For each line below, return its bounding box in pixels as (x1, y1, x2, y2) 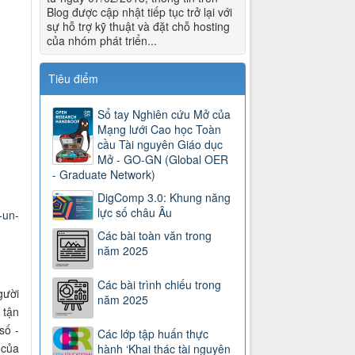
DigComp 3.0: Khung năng (97, 189, 231, 206)
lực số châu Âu (97, 204, 173, 221)
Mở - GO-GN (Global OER (97, 151, 229, 168)
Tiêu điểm (48, 71, 99, 87)
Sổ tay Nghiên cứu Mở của (97, 106, 231, 123)
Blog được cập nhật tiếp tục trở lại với (47, 4, 233, 21)
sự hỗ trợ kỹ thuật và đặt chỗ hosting (47, 18, 231, 35)
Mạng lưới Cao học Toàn (97, 121, 222, 138)
